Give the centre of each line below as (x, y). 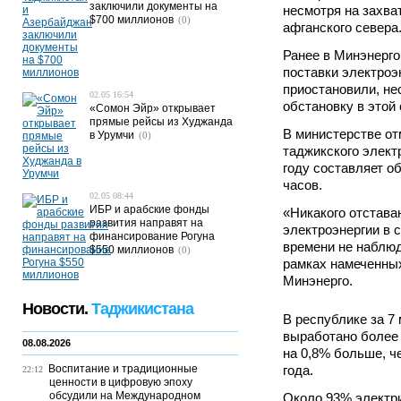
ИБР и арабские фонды (149, 209)
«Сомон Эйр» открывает (153, 108)
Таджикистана (142, 309)
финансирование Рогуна (152, 236)
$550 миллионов (132, 250)
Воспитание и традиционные (123, 369)
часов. (303, 185)
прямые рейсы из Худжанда (161, 122)
